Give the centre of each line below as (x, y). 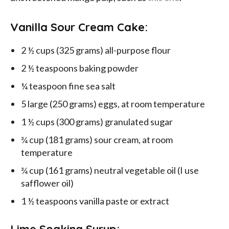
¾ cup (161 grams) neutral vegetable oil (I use (110, 170)
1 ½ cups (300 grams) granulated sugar (97, 122)
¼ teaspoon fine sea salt (68, 86)
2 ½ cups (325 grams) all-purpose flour (96, 50)
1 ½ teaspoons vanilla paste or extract (95, 201)
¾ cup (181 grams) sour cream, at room (97, 140)
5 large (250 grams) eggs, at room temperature (113, 104)
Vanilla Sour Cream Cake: (79, 27)
